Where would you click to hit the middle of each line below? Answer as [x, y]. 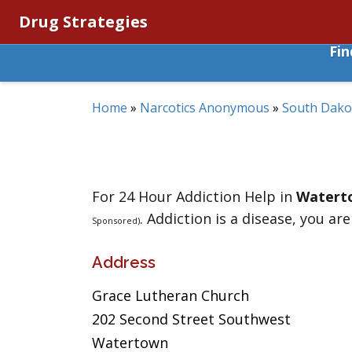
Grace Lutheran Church [170, 295]
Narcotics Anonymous [205, 108]
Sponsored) [116, 220]
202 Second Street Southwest [191, 319]
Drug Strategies [83, 22]
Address [124, 262]
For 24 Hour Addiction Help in [194, 196]
